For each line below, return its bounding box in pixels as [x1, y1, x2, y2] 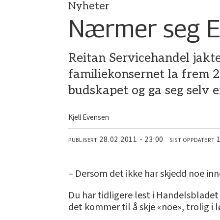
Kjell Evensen [68, 112, 110, 123]
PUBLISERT [68, 136, 98, 145]
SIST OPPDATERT [169, 136, 215, 145]
